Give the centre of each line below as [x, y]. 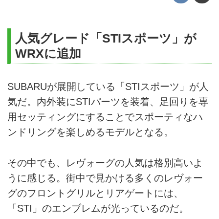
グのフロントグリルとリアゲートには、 [95, 193]
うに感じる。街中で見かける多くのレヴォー [105, 178]
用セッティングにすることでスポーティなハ [105, 117]
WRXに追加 [48, 54]
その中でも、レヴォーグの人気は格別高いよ [105, 163]
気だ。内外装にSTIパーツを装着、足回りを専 [108, 102]
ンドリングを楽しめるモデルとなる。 [90, 132]
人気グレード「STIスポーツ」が [106, 38]
